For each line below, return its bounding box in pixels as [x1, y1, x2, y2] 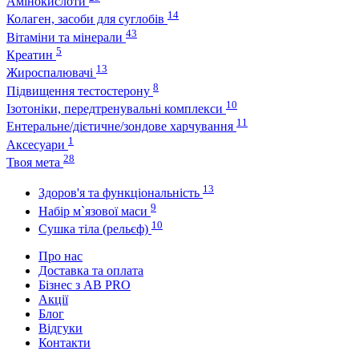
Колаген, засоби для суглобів [6, 12, 167, 26]
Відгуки [38, 321, 83, 335]
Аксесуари [6, 137, 68, 151]
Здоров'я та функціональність [38, 186, 203, 200]
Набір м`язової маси [38, 204, 151, 218]
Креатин [6, 47, 56, 62]
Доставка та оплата [38, 263, 143, 277]
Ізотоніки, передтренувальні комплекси [6, 101, 226, 115]
